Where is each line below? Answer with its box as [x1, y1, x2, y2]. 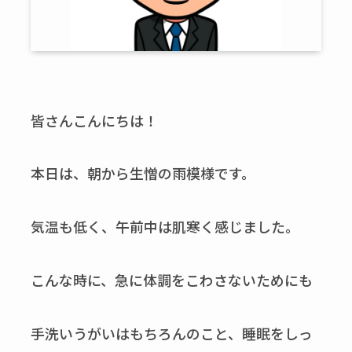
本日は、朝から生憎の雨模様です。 [30, 163, 255, 184]
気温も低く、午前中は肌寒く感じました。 [30, 216, 299, 237]
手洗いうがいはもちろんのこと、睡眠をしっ [30, 322, 313, 343]
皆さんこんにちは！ [30, 109, 158, 130]
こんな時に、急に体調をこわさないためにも [30, 269, 313, 291]
